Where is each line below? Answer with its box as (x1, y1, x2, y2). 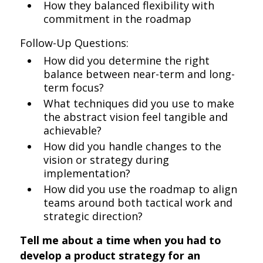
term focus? (43, 80, 104, 95)
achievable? (43, 123, 102, 137)
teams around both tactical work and (43, 195, 233, 210)
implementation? (43, 166, 131, 180)
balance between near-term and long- (43, 67, 235, 81)
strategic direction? (43, 209, 143, 223)
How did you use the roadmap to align (43, 182, 238, 196)
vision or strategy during (43, 153, 170, 167)
